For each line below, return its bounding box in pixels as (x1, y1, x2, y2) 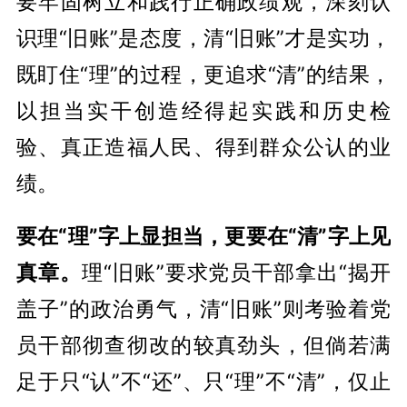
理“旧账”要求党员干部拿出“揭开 (81, 259, 392, 284)
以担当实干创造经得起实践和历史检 (15, 97, 392, 123)
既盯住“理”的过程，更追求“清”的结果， (15, 61, 392, 86)
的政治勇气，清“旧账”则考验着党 (67, 295, 392, 321)
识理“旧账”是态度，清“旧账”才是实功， (15, 25, 392, 50)
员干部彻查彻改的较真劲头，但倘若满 (15, 332, 392, 357)
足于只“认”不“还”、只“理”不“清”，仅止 (15, 368, 392, 393)
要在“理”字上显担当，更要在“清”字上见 (15, 223, 392, 248)
